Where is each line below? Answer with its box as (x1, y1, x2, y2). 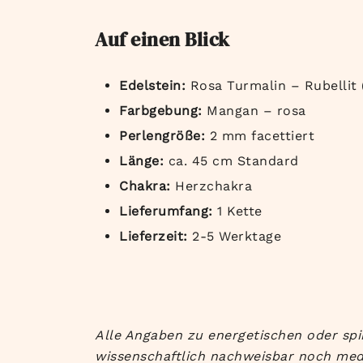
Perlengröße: (119, 128, 210, 144)
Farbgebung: (119, 103, 207, 119)
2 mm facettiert (209, 128, 314, 144)
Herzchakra (175, 178, 252, 194)
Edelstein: (119, 78, 190, 94)
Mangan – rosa (207, 103, 306, 119)
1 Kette (217, 203, 263, 220)
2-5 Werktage (192, 228, 281, 245)
